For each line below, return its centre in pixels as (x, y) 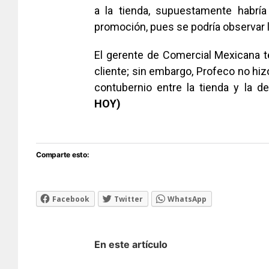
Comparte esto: (63, 155)
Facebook (71, 199)
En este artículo (131, 244)
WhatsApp (187, 199)
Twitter (128, 199)
